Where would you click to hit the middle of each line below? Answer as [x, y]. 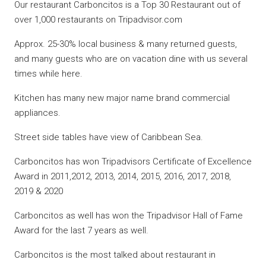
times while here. [48, 74]
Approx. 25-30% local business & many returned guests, [126, 44]
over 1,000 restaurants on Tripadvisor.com [98, 20]
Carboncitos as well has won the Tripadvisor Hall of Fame [129, 216]
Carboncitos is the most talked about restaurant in [115, 255]
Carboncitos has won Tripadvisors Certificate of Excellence [133, 162]
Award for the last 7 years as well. [81, 231]
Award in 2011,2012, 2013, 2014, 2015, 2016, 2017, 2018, [123, 177]
